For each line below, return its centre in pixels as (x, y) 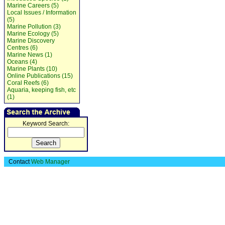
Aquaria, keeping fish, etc (41, 90)
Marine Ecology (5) (33, 34)
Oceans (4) (22, 62)
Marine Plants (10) (32, 69)
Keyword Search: (46, 124)
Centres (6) (22, 48)
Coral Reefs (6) (28, 83)
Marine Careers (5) (33, 6)
